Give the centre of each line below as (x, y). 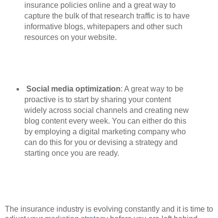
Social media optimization (73, 89)
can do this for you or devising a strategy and (101, 142)
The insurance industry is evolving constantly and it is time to (109, 209)
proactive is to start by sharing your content (97, 99)
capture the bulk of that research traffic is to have (107, 16)
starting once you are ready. (72, 153)
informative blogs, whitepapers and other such (103, 27)
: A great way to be (152, 89)
